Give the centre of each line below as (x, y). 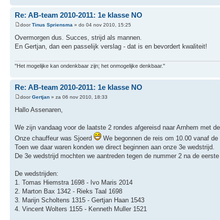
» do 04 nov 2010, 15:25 (102, 25)
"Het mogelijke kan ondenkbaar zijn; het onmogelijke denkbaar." (90, 66)
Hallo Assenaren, (39, 110)
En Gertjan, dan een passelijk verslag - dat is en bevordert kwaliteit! (111, 46)
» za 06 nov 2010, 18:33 (79, 97)
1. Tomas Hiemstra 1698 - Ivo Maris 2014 (74, 182)
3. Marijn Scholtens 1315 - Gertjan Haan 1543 (80, 200)
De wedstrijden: (37, 173)
